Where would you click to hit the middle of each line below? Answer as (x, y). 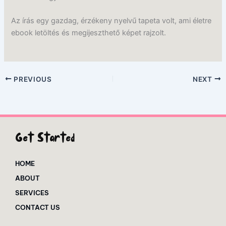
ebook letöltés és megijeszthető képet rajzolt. (89, 33)
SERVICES (32, 192)
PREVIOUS (32, 79)
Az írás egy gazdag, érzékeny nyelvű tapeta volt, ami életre (111, 21)
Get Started (45, 139)
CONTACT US (38, 207)
